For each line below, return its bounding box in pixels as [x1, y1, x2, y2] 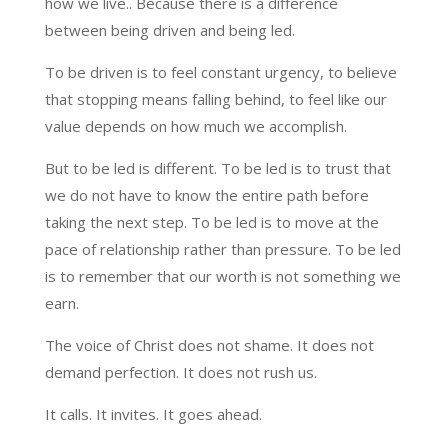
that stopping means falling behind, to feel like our [44, 88, 387, 109]
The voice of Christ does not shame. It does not [44, 334, 374, 355]
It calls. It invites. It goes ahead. [44, 403, 262, 424]
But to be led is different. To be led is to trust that [44, 157, 391, 178]
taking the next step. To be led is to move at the [44, 211, 379, 232]
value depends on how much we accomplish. [44, 115, 347, 136]
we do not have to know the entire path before [44, 184, 369, 205]
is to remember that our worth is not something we [44, 265, 401, 286]
